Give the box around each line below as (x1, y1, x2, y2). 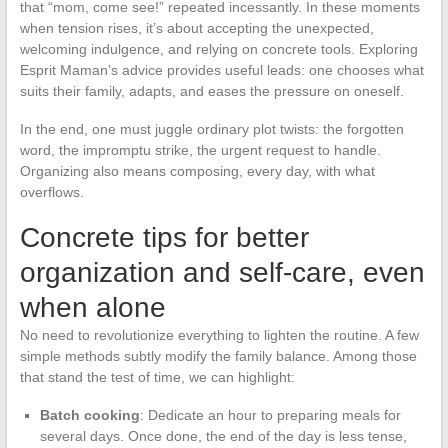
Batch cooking (39, 406, 140, 423)
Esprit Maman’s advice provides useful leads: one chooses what (19, 61, 424, 78)
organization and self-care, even (19, 256, 425, 288)
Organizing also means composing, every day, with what (19, 162, 375, 179)
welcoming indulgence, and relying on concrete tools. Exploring (19, 40, 418, 57)
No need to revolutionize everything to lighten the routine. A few (19, 326, 419, 343)
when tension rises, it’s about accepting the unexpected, (19, 19, 374, 36)
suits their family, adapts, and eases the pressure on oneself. (19, 82, 404, 99)
